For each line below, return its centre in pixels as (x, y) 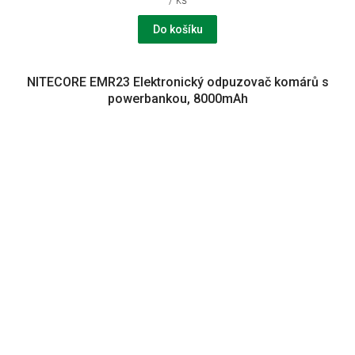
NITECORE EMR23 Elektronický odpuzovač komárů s (177, 82)
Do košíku (177, 29)
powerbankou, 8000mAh (177, 98)
